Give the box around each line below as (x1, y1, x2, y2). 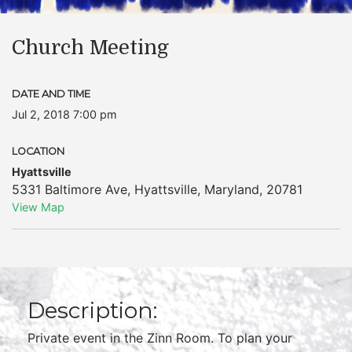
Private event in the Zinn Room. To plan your (27, 330, 292, 346)
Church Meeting (12, 36, 169, 59)
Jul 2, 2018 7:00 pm (12, 108, 117, 121)
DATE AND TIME (12, 88, 90, 100)
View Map (12, 200, 64, 214)
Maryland (204, 181, 259, 197)
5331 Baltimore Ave (12, 181, 127, 197)
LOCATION (12, 145, 64, 157)
